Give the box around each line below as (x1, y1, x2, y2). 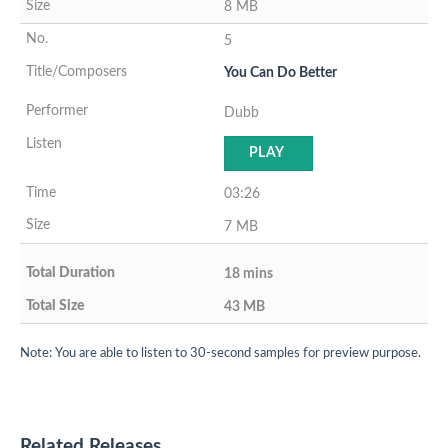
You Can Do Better (224, 64, 337, 80)
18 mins (224, 266, 273, 282)
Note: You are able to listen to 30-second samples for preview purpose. (20, 346, 421, 359)
